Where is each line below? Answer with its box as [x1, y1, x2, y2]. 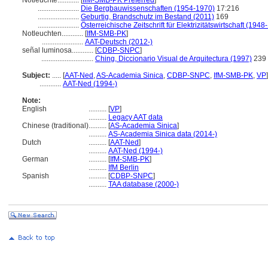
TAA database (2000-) [108, 180, 179, 188]
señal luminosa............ [22, 46, 95, 54]
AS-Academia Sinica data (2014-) [108, 130, 217, 138]
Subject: [22, 71, 50, 80]
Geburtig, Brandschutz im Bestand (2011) [81, 13, 214, 21]
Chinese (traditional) [22, 121, 89, 130]
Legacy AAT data [108, 113, 163, 121]
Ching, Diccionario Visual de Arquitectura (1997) [95, 54, 252, 63]
